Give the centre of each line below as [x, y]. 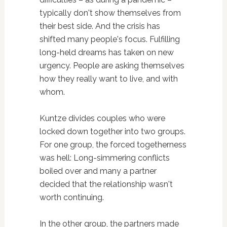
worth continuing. [71, 198]
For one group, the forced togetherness [113, 145]
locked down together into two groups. [112, 132]
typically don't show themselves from [110, 13]
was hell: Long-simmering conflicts [104, 158]
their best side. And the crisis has [100, 26]
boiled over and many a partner [98, 171]
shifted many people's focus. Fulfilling [109, 40]
